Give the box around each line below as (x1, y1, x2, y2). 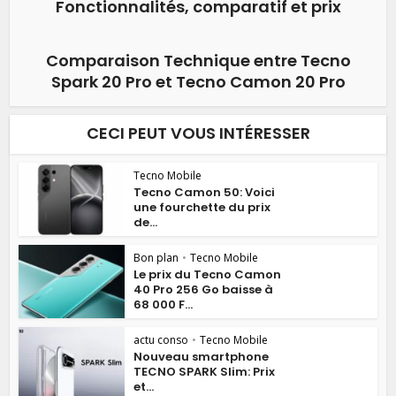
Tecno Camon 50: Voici (133, 184, 276, 201)
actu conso (133, 331, 189, 347)
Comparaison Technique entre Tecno (45, 49, 351, 72)
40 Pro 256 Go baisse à (133, 280, 274, 298)
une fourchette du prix (133, 199, 271, 216)
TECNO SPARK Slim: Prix (133, 362, 276, 380)
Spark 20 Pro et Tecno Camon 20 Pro (50, 71, 346, 93)
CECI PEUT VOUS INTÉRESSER (86, 122, 310, 144)
